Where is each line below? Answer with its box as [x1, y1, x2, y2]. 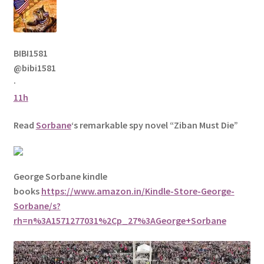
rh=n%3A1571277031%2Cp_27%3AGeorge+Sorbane [13, 214, 226, 226]
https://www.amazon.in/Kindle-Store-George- [41, 184, 235, 197]
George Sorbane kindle [13, 170, 107, 182]
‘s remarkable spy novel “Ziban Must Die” [71, 119, 240, 131]
